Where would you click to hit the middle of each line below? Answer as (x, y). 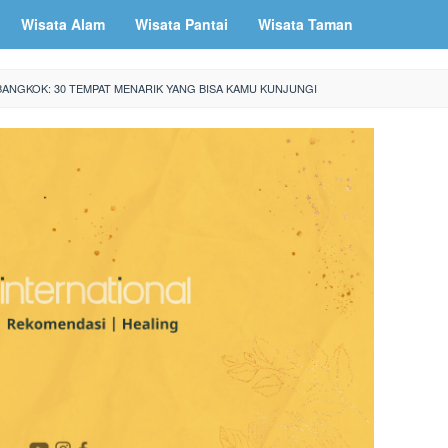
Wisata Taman (305, 24)
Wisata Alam (63, 24)
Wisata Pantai (181, 24)
